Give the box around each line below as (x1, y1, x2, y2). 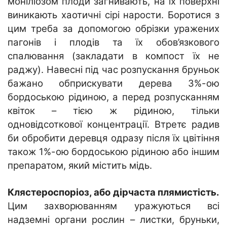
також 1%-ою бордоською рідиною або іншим (8, 145, 219, 158)
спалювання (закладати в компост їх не (8, 50, 219, 62)
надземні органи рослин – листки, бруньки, (8, 213, 219, 225)
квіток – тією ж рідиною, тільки (8, 104, 219, 117)
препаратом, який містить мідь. (8, 159, 152, 171)
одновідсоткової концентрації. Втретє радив (8, 118, 219, 130)
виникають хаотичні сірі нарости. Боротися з (8, 9, 219, 21)
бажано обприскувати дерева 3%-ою (8, 77, 219, 89)
